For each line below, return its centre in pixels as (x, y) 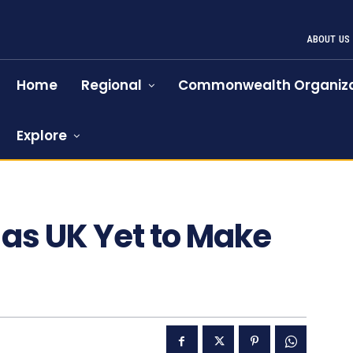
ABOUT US (328, 39)
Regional (112, 85)
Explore (42, 136)
